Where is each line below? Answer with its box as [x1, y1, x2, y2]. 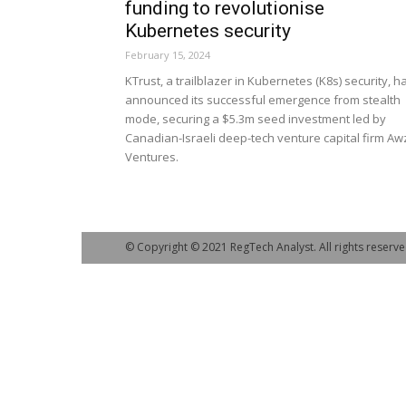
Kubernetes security [125, 20, 291, 42]
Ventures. [125, 149, 179, 165]
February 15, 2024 [125, 48, 210, 62]
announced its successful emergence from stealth [125, 92, 401, 108]
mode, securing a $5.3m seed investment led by [125, 111, 386, 127]
